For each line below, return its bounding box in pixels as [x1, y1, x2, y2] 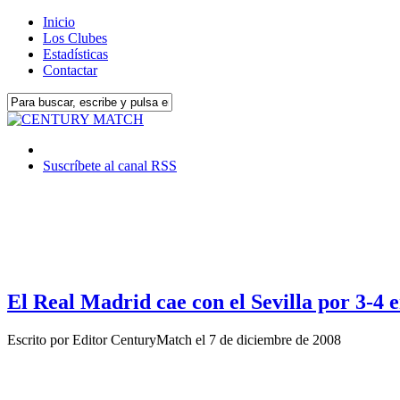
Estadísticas [43, 46, 108, 62]
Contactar [43, 62, 97, 78]
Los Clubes [43, 30, 107, 46]
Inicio [43, 14, 75, 29]
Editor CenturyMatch [72, 331, 192, 347]
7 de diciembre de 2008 [209, 331, 341, 347]
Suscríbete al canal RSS [43, 158, 177, 173]
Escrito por [7, 331, 72, 347]
